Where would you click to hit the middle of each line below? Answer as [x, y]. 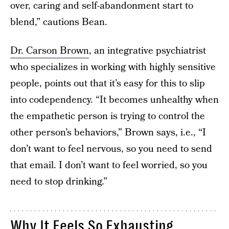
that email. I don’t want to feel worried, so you [109, 165]
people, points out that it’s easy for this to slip [108, 84]
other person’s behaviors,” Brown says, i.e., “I [108, 133]
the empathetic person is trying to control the [108, 116]
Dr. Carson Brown [50, 51]
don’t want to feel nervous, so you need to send [111, 149]
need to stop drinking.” [59, 182]
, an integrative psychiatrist [147, 51]
